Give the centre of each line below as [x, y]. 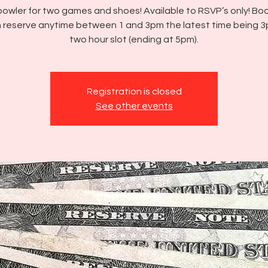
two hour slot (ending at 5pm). [134, 39]
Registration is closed [134, 92]
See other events [134, 106]
